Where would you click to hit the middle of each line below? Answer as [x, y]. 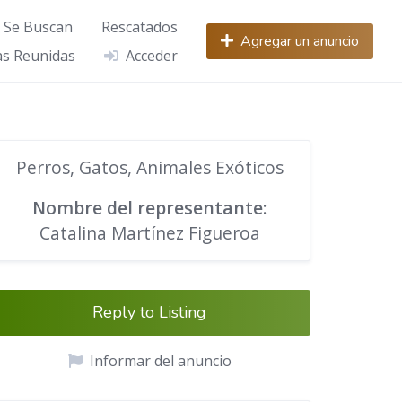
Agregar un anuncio [300, 41]
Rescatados [140, 26]
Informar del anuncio [160, 361]
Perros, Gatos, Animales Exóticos [149, 168]
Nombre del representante [147, 208]
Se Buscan [38, 26]
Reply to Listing [150, 313]
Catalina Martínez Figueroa [149, 233]
